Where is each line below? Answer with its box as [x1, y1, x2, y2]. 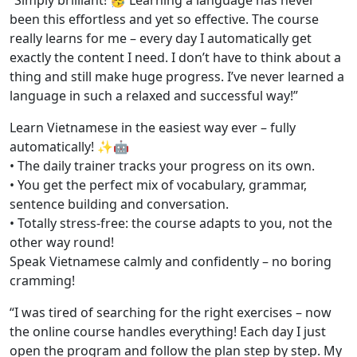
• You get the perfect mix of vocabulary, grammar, [10, 176, 307, 194]
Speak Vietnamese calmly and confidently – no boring [10, 253, 331, 271]
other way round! [10, 233, 114, 252]
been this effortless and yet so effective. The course [10, 10, 319, 29]
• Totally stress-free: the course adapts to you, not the [10, 214, 332, 233]
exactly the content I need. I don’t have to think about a [10, 49, 341, 67]
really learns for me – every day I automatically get [10, 29, 312, 48]
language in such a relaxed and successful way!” [10, 87, 298, 105]
